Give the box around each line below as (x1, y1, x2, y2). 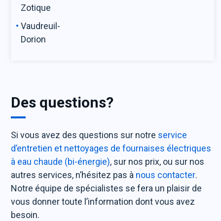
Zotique (21, 2, 51, 13)
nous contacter (136, 170, 196, 180)
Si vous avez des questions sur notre (11, 130, 158, 140)
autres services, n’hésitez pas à (11, 170, 136, 180)
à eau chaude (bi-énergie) (11, 156, 110, 167)
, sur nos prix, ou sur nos (110, 156, 205, 167)
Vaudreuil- (21, 21, 61, 31)
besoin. (11, 210, 42, 220)
